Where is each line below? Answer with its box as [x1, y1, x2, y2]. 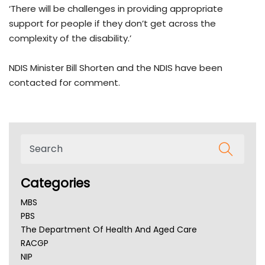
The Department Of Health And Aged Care [21, 223, 197, 235]
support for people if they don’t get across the [9, 17, 216, 30]
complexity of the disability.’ [9, 31, 131, 44]
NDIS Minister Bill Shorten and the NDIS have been [9, 61, 222, 74]
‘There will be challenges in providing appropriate [9, 2, 223, 15]
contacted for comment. [9, 76, 120, 89]
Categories [21, 174, 90, 192]
